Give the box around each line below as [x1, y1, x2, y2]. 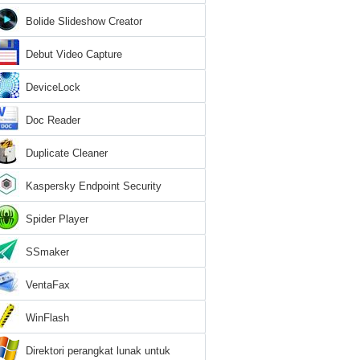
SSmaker [26, 246, 69, 258]
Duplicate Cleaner [26, 147, 108, 159]
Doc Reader [26, 114, 80, 126]
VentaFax [26, 279, 70, 291]
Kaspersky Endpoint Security [26, 180, 162, 192]
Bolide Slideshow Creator [26, 15, 142, 27]
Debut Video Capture [26, 48, 122, 60]
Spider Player [26, 213, 88, 225]
